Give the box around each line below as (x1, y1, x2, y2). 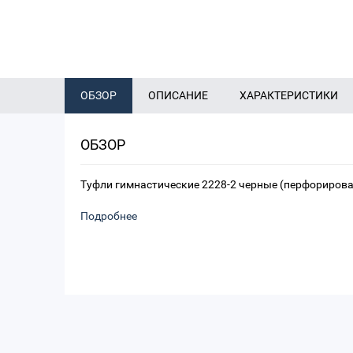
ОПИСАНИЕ (148, 89, 208, 102)
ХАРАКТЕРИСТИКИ (240, 89, 338, 102)
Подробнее (80, 210, 137, 223)
